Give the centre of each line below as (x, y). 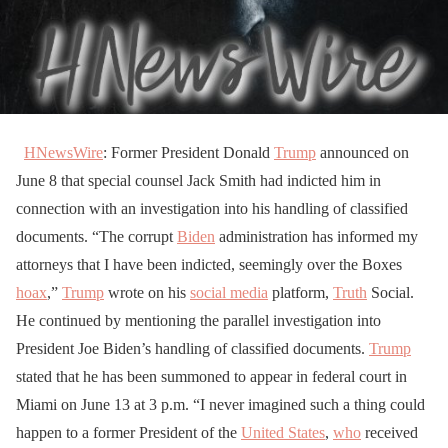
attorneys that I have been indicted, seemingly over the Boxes (209, 264)
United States (283, 432)
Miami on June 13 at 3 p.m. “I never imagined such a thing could (220, 404)
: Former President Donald (188, 152)
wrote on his (147, 292)
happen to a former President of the (128, 432)
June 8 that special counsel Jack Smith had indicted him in (198, 180)
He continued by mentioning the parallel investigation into (198, 320)
